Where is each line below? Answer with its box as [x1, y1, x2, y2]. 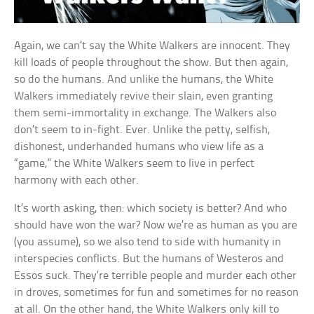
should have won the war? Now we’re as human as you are [14, 219, 298, 232]
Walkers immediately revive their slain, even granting [14, 90, 273, 103]
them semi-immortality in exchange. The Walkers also [14, 107, 277, 120]
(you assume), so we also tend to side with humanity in [14, 236, 282, 249]
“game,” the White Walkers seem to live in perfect [14, 158, 255, 170]
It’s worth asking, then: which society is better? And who [14, 203, 287, 215]
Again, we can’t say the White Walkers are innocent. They [14, 40, 291, 53]
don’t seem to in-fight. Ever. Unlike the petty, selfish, [14, 124, 271, 137]
